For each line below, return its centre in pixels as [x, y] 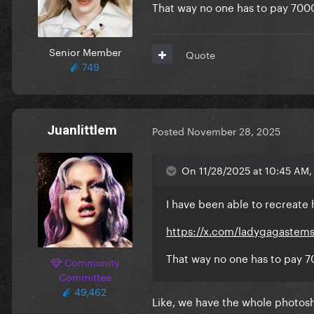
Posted [170, 131]
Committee [85, 276]
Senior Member [85, 51]
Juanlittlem [82, 130]
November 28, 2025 [234, 131]
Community [90, 261]
